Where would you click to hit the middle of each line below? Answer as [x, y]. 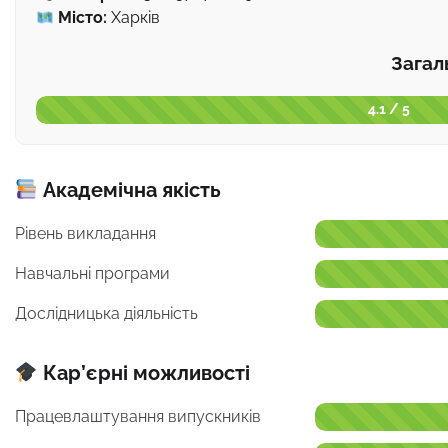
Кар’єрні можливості [143, 372]
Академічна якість [129, 189]
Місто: [83, 18]
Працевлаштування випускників [138, 416]
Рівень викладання [85, 233]
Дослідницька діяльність [106, 313]
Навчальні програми [92, 273]
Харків [134, 18]
